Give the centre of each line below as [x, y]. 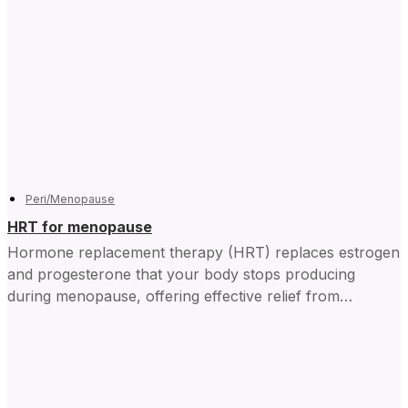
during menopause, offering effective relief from [173, 296]
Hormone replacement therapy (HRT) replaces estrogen [204, 253]
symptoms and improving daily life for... [142, 318]
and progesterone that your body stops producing [181, 275]
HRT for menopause [80, 227]
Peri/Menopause [70, 199]
